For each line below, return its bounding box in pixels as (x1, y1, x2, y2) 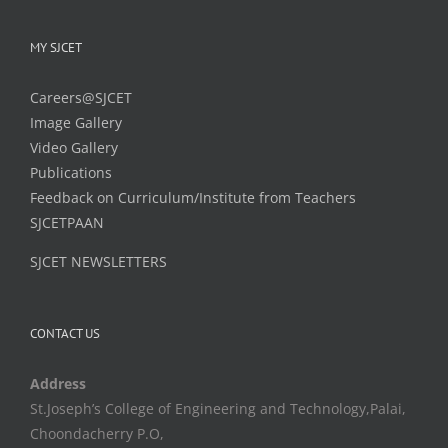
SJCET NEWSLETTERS (30, 251, 167, 271)
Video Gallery (30, 137, 118, 157)
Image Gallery (30, 112, 122, 132)
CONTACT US (30, 324, 100, 342)
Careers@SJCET (30, 87, 132, 107)
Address (30, 373, 86, 393)
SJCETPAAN (30, 212, 104, 232)
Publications (30, 162, 112, 182)
